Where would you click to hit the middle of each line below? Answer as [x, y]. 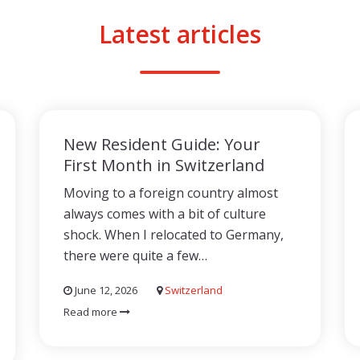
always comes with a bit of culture [165, 214]
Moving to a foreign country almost [171, 193]
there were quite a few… [135, 256]
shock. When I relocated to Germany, [174, 235]
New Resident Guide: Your [162, 144]
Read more [92, 312]
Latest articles [180, 34]
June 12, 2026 [105, 290]
